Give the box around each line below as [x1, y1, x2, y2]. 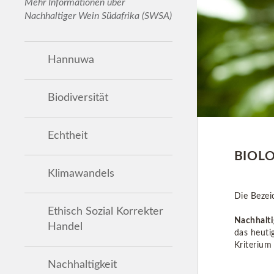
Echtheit [48, 130, 87, 141]
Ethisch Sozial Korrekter [48, 206, 163, 217]
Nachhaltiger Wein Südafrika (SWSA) [24, 10, 172, 21]
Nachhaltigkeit [48, 259, 117, 270]
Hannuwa [48, 54, 94, 65]
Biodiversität [48, 92, 108, 103]
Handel [48, 221, 83, 232]
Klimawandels [48, 168, 114, 179]
